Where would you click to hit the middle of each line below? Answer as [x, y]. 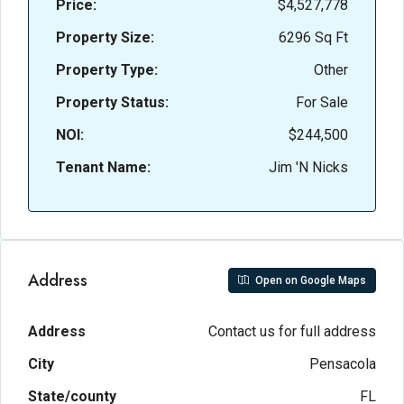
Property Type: [107, 70]
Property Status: [112, 102]
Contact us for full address [292, 331]
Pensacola [343, 364]
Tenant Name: [103, 167]
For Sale [322, 102]
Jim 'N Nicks [308, 167]
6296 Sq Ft [313, 37]
